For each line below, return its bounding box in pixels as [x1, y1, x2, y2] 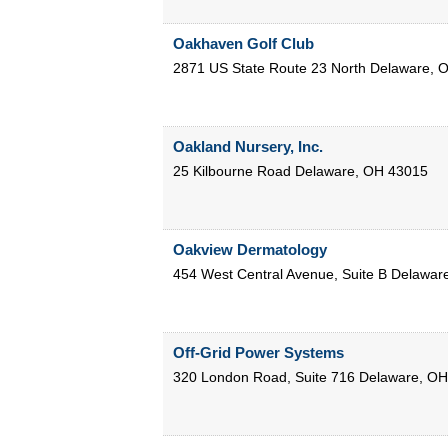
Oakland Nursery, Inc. [172, 138, 323, 156]
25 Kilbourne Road [172, 163, 291, 180]
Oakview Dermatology [172, 241, 327, 259]
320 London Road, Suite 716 [172, 369, 355, 386]
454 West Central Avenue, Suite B [172, 266, 387, 283]
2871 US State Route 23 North [172, 60, 366, 77]
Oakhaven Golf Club [172, 35, 314, 53]
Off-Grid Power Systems [172, 344, 344, 362]
